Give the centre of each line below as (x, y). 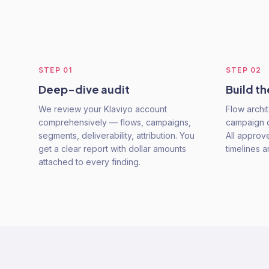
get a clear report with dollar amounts (112, 149)
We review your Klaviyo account (103, 109)
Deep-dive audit (84, 89)
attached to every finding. (89, 162)
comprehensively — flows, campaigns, (115, 122)
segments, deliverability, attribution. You (116, 135)
